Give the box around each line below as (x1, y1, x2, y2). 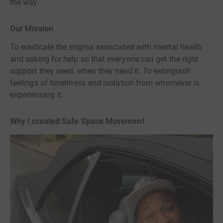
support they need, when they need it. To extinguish (10, 66, 191, 76)
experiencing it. (10, 90, 64, 100)
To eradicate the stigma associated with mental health (10, 42, 203, 52)
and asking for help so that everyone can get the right (10, 54, 199, 64)
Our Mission (10, 23, 53, 33)
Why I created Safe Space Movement (10, 116, 144, 126)
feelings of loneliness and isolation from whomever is (10, 78, 200, 88)
